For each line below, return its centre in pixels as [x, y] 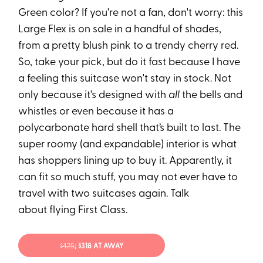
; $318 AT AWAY [99, 246]
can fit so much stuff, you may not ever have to [128, 178]
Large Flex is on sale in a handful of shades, [120, 30]
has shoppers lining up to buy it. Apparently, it [125, 161]
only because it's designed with [94, 96]
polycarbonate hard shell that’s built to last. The [130, 129]
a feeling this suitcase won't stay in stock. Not [125, 79]
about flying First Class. [73, 211]
